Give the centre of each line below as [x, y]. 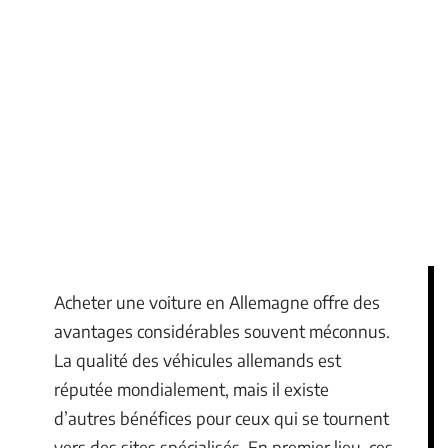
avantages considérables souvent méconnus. [222, 331]
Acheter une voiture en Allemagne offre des [217, 302]
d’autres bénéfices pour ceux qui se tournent [221, 418]
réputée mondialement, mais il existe [191, 389]
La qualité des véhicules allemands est [197, 360]
